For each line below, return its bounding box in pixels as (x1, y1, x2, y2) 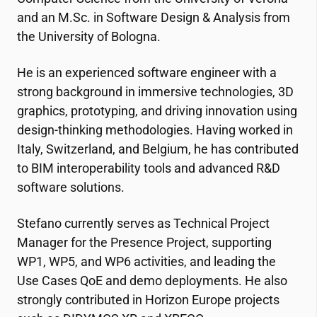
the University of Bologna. (17, 29, 161, 44)
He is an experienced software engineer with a (17, 65, 277, 80)
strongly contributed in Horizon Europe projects (17, 292, 279, 307)
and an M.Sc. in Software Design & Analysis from (17, 10, 290, 25)
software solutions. (17, 180, 125, 195)
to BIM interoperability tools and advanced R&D (17, 161, 280, 175)
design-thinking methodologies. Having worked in (17, 122, 293, 137)
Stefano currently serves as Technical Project (17, 216, 270, 231)
